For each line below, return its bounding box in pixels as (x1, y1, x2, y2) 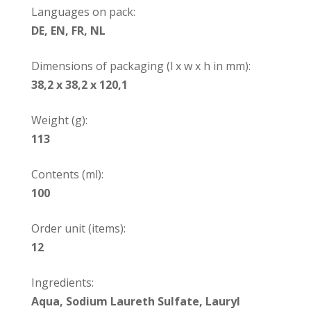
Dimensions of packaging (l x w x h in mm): (31, 58, 251, 74)
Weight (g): (31, 112, 87, 128)
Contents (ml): (31, 166, 103, 182)
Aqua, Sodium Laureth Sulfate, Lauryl (31, 293, 240, 309)
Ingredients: (31, 274, 94, 290)
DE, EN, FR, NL (31, 22, 106, 38)
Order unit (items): (31, 220, 126, 236)
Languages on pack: (31, 3, 135, 19)
